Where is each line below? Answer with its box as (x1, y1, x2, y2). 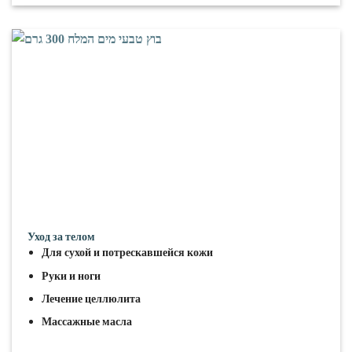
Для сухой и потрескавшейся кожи (41, 245, 213, 260)
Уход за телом (27, 229, 95, 244)
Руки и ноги (41, 268, 101, 283)
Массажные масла (41, 313, 132, 328)
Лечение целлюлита (41, 291, 141, 306)
